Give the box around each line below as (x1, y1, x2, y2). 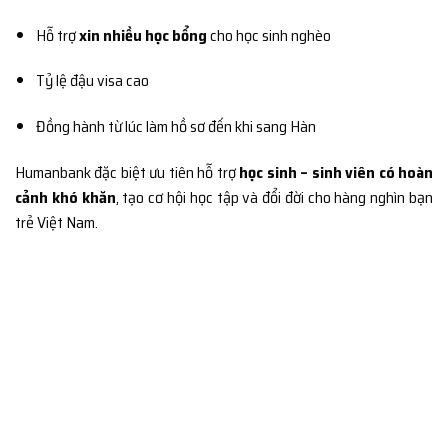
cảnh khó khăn (15, 185, 116, 211)
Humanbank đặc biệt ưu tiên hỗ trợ (15, 160, 240, 186)
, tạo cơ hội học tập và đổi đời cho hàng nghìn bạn (115, 185, 434, 211)
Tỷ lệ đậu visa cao (35, 68, 149, 94)
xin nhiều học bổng (78, 22, 207, 48)
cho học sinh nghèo (206, 22, 331, 48)
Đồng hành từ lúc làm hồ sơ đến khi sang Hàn (35, 114, 316, 140)
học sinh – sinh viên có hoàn (239, 160, 434, 186)
